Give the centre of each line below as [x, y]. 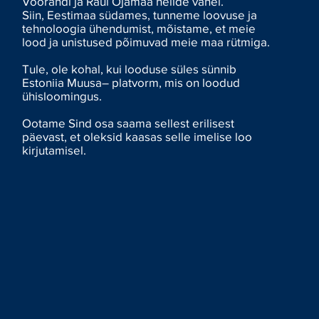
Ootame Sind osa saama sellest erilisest [129, 122]
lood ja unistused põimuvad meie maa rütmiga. [146, 41]
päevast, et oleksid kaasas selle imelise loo [137, 136]
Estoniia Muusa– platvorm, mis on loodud [131, 82]
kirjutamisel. [54, 150]
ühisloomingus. [62, 95]
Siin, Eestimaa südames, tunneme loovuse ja [140, 14]
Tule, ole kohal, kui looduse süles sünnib [130, 68]
